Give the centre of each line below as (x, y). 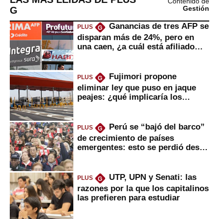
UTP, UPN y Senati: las (153, 177)
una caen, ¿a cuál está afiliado (136, 46)
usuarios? (97, 106)
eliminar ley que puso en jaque (137, 87)
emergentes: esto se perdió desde (143, 147)
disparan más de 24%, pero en (136, 37)
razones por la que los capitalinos (143, 188)
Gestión (196, 8)
